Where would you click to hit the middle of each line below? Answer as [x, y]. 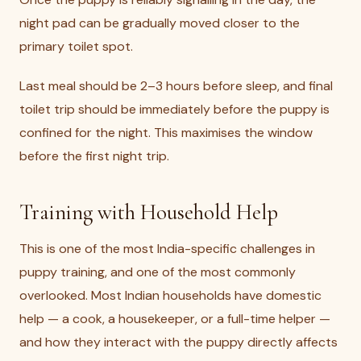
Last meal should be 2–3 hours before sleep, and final [176, 86]
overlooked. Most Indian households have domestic [170, 295]
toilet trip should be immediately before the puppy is [174, 109]
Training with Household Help [149, 212]
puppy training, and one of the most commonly [158, 272]
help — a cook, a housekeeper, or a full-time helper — [175, 319]
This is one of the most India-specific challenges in [167, 249]
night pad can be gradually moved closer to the [160, 23]
